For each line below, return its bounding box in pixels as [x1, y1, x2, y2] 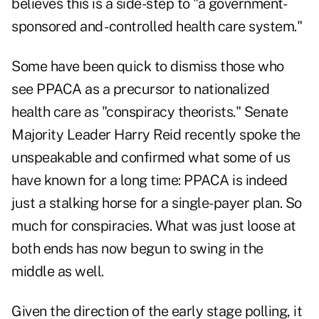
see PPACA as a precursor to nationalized [11, 80, 269, 98]
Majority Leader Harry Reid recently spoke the [11, 126, 300, 144]
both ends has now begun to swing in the [11, 240, 263, 258]
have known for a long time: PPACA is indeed [11, 172, 288, 189]
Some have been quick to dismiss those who [11, 58, 284, 75]
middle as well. [11, 263, 104, 281]
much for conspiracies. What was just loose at [11, 217, 296, 235]
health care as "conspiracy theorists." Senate [11, 103, 288, 121]
